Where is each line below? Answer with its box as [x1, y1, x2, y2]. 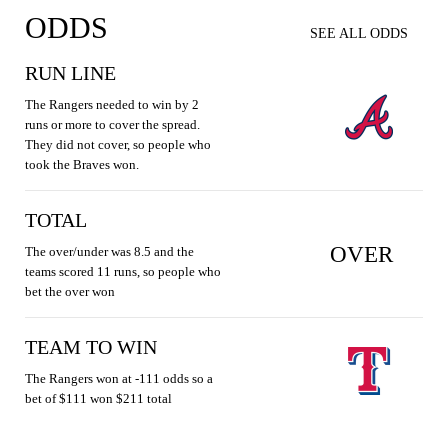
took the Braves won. [25, 157, 139, 172]
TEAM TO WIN [25, 336, 157, 358]
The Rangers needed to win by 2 [25, 97, 199, 112]
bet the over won [25, 284, 115, 299]
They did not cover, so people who [25, 137, 211, 152]
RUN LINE [25, 62, 116, 84]
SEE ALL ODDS [310, 26, 408, 41]
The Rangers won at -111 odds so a [25, 371, 213, 386]
